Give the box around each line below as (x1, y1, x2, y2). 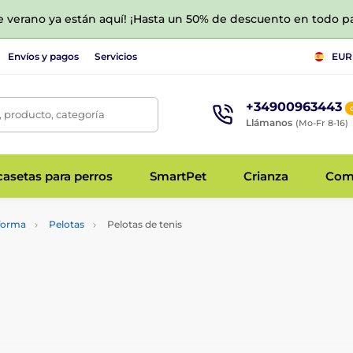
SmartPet (149, 168, 206, 184)
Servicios (95, 50, 137, 62)
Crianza (243, 168, 288, 184)
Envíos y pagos (8, 50, 79, 62)
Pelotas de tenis (105, 218, 182, 230)
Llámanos (245, 116, 292, 128)
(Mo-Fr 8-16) (295, 117, 348, 128)
